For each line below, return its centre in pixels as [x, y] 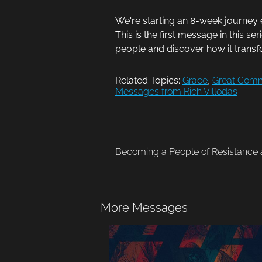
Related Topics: [148, 81]
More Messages [144, 208]
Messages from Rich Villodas [176, 92]
